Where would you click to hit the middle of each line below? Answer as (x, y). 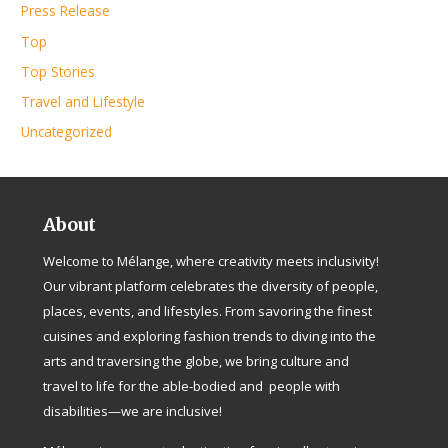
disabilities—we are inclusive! (133, 411)
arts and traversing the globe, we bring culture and (196, 361)
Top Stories (58, 71)
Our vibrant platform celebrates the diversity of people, (211, 286)
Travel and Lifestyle (83, 102)
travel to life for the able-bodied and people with (192, 386)
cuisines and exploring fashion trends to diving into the (210, 336)
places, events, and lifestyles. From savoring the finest (208, 311)
